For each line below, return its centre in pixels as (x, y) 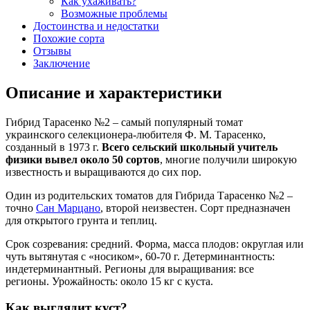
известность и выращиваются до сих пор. (103, 172)
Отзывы (52, 51)
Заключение (62, 63)
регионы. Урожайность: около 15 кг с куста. (109, 281)
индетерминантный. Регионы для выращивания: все (130, 268)
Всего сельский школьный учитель (190, 147)
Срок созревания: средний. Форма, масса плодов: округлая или (155, 244)
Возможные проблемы (114, 13)
